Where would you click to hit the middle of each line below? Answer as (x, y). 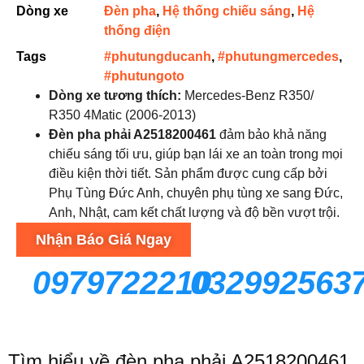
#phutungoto (144, 76)
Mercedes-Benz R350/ (247, 95)
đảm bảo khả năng (271, 134)
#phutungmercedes (278, 56)
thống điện (137, 30)
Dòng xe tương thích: (115, 95)
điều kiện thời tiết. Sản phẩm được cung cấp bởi (188, 173)
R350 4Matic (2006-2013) (122, 115)
